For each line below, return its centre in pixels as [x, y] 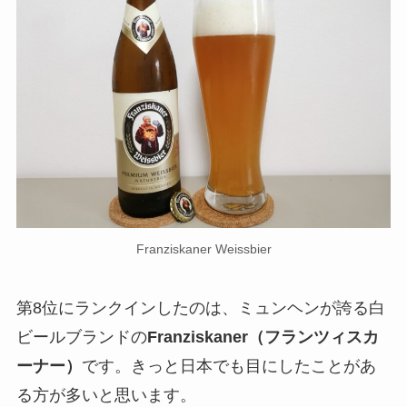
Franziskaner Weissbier [203, 249]
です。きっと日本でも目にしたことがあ [228, 366]
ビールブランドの [81, 337]
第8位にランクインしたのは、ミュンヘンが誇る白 [200, 308]
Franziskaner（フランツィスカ [263, 337]
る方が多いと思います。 [106, 395]
